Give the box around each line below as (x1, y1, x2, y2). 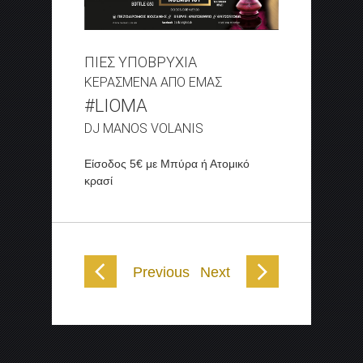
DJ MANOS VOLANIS (84, 121, 203, 137)
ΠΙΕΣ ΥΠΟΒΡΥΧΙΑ (84, 53, 197, 71)
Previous (133, 264, 190, 281)
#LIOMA (84, 96, 147, 117)
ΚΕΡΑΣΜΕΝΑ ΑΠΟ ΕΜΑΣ (84, 75, 222, 91)
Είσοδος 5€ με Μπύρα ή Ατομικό (84, 157, 250, 171)
